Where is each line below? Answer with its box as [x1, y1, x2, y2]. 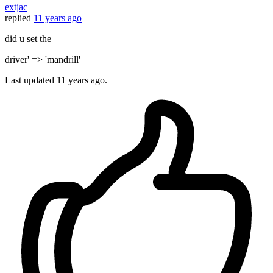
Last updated [5, 75, 57, 86]
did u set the [5, 34, 51, 44]
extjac [5, 2, 27, 13]
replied [5, 13, 31, 24]
